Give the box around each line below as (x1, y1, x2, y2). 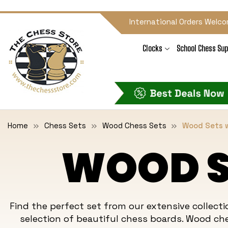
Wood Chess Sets (102, 120, 166, 130)
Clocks (142, 43, 163, 53)
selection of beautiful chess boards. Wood (19, 212, 214, 224)
